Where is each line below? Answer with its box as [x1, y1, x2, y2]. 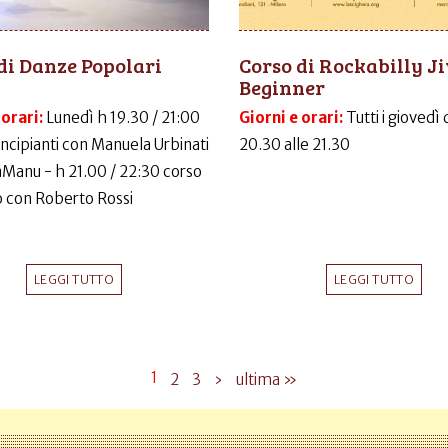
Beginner [239, 73, 325, 102]
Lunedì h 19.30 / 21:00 [46, 108, 200, 128]
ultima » [236, 370, 297, 390]
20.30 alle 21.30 [239, 135, 350, 155]
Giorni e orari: [239, 108, 346, 128]
